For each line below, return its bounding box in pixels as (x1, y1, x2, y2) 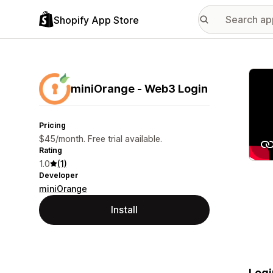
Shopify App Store (54, 13, 139, 26)
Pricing (39, 121, 66, 130)
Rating (39, 146, 62, 155)
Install (111, 204, 138, 216)
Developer (39, 171, 79, 180)
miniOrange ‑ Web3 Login (71, 82, 208, 95)
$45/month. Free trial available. (39, 133, 162, 144)
